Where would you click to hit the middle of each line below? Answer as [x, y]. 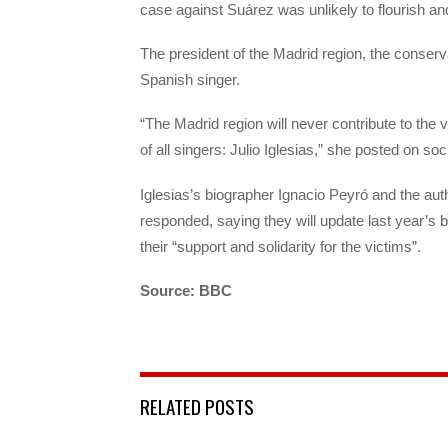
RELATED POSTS [197, 406]
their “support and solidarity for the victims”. [280, 246]
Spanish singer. [190, 80]
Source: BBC [186, 290]
